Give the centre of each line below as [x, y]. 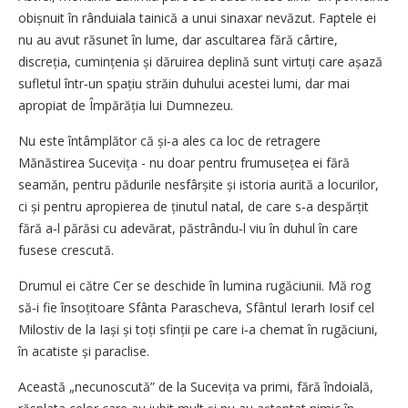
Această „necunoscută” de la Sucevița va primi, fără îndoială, [196, 386]
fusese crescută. [66, 250]
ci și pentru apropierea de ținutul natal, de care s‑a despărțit [194, 206]
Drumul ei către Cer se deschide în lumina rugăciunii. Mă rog [194, 285]
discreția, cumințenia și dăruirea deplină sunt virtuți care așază [200, 61]
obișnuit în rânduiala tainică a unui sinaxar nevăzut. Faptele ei [197, 17]
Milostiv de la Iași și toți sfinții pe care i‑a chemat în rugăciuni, [198, 329]
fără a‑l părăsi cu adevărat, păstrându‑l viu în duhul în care [188, 228]
